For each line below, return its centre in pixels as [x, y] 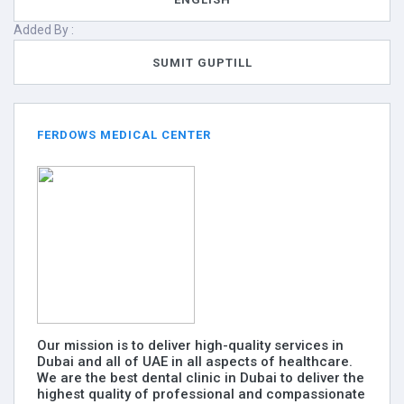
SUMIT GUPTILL [202, 62]
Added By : [44, 30]
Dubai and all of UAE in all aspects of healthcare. [195, 362]
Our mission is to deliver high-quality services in [190, 345]
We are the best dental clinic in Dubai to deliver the [201, 378]
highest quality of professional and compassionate [201, 394]
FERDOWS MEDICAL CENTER [124, 135]
